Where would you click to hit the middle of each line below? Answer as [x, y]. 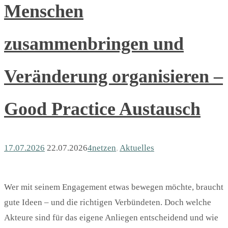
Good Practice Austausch [102, 109]
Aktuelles [137, 148]
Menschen [44, 11]
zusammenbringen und [94, 44]
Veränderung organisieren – [113, 77]
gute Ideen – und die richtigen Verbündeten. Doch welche [108, 203]
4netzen [102, 148]
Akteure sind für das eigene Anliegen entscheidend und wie [111, 218]
